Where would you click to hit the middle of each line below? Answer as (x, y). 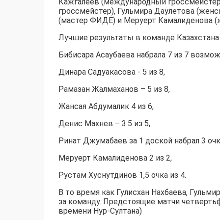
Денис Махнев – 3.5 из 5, (104, 124)
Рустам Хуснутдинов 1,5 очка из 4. (122, 175)
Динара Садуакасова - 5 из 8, (112, 72)
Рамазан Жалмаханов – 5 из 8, (114, 89)
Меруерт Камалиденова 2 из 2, (115, 158)
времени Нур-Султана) (100, 211)
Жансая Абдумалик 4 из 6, (106, 107)
